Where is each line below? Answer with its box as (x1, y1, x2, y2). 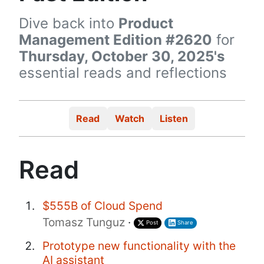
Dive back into (19, 15, 118, 32)
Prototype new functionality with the (42, 238, 236, 253)
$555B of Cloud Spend (42, 198, 163, 213)
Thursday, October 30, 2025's (19, 48, 225, 65)
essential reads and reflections (19, 64, 227, 82)
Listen (159, 113, 188, 125)
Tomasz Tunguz (42, 214, 125, 229)
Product (118, 15, 173, 32)
